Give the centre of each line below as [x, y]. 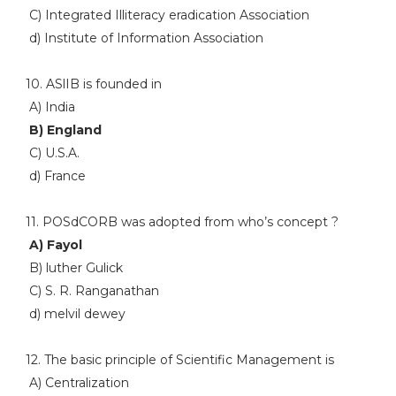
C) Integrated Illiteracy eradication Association [167, 15]
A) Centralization [77, 383]
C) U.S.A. [52, 153]
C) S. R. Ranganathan [92, 291]
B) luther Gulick [74, 268]
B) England [63, 130]
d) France [55, 176]
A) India [50, 107]
